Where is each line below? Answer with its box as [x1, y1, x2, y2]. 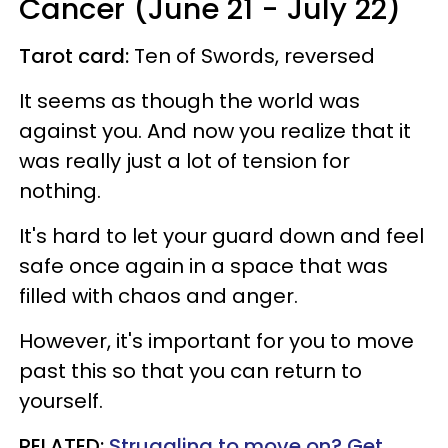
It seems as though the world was [19, 86, 360, 115]
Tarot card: [19, 41, 134, 70]
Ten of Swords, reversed [134, 41, 375, 70]
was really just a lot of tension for [19, 146, 350, 175]
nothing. [19, 176, 106, 205]
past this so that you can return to [19, 356, 362, 385]
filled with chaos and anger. [19, 281, 303, 310]
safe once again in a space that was [19, 251, 388, 280]
